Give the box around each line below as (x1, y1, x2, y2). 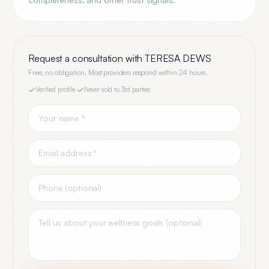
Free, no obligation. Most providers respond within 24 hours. (28, 68, 208, 77)
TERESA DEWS (145, 52, 211, 64)
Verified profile (35, 85, 75, 94)
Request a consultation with (28, 52, 145, 64)
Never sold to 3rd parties (83, 85, 150, 94)
